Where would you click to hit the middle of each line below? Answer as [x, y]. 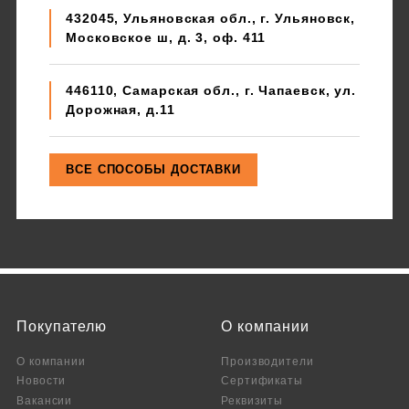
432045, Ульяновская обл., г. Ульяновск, [211, 18]
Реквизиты [252, 400]
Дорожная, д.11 [121, 110]
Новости [42, 380]
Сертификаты [262, 380]
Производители [267, 361]
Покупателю [62, 325]
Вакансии [45, 400]
